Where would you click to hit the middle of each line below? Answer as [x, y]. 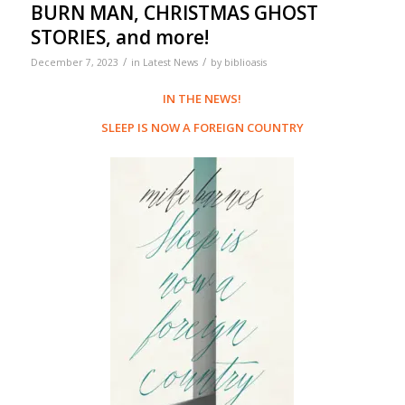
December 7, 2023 [74, 63]
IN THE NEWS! [202, 99]
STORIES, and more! [119, 38]
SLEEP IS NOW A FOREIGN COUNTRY [202, 128]
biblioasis [245, 63]
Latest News [170, 63]
